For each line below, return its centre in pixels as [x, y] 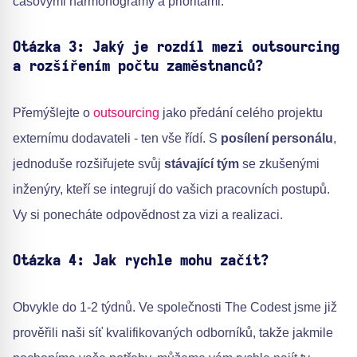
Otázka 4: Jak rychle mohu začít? [141, 261]
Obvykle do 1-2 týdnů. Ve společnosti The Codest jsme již [175, 307]
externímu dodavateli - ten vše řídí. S [117, 138]
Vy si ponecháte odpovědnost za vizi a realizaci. [148, 214]
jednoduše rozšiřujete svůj [88, 163]
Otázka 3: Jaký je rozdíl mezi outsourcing [176, 47]
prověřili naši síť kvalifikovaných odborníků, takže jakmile [173, 332]
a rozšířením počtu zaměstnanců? [138, 67]
